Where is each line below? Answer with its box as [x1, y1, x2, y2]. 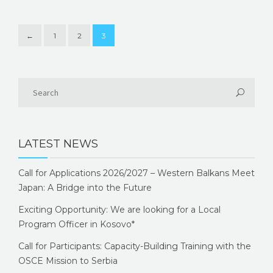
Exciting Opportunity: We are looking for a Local [18, 204, 221, 215]
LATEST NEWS [18, 136, 98, 151]
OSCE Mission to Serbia [18, 255, 118, 266]
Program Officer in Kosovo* [18, 218, 135, 230]
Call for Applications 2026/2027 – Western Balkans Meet [18, 167, 255, 179]
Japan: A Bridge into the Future [18, 182, 152, 193]
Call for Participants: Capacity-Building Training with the [18, 240, 251, 252]
